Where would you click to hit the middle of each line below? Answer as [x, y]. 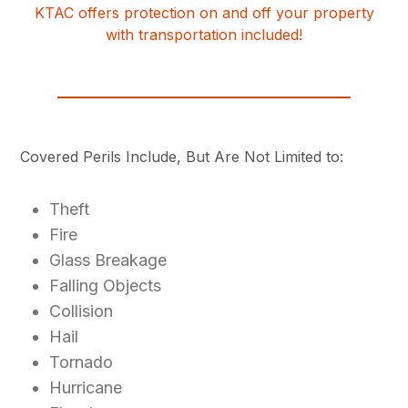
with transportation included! [204, 35]
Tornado [82, 362]
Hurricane [86, 388]
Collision [82, 311]
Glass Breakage [108, 260]
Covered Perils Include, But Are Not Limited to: [182, 157]
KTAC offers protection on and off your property [204, 13]
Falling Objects [106, 286]
